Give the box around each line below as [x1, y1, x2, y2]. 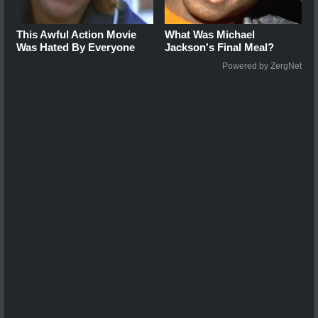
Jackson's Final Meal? [165, 41, 275, 54]
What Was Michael [165, 28, 256, 41]
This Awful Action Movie [16, 28, 136, 41]
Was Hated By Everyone [16, 41, 135, 54]
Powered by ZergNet [222, 61, 302, 72]
